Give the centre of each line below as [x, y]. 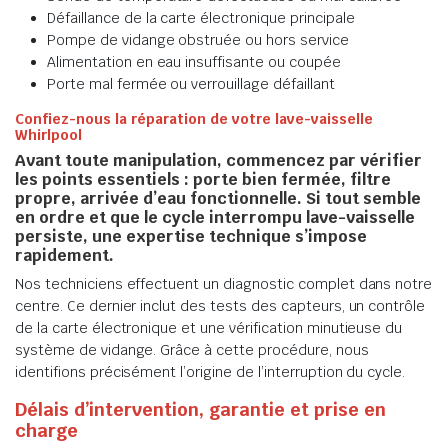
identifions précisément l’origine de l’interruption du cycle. [210, 372]
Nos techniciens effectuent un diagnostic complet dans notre [224, 284]
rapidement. [64, 255]
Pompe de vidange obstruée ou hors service [198, 40]
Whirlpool [48, 135]
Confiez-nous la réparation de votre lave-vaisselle [194, 119]
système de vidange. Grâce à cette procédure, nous [192, 350]
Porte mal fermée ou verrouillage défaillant [191, 84]
